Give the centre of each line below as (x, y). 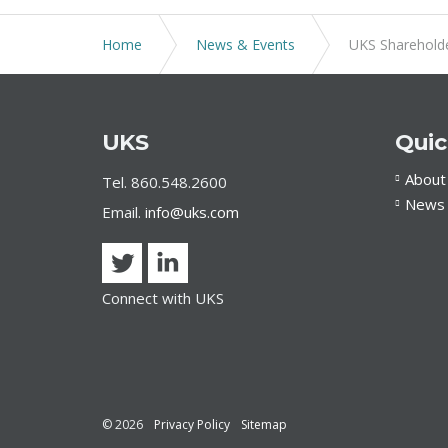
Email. (123, 212)
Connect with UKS (163, 298)
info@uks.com (192, 212)
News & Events (245, 44)
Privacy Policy (192, 424)
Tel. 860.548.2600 (164, 182)
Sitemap (264, 424)
